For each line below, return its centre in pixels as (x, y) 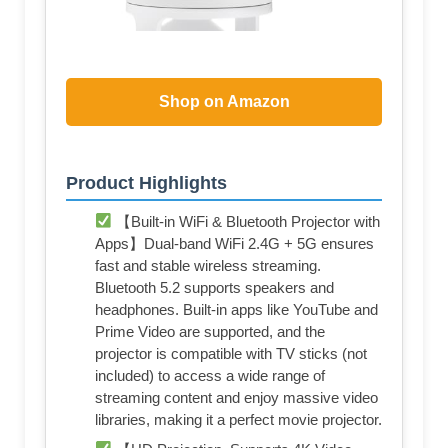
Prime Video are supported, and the (210, 331)
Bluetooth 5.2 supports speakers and (214, 287)
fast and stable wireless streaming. (208, 265)
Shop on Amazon (224, 101)
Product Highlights (146, 182)
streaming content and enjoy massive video (236, 397)
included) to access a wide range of (210, 375)
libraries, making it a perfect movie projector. (238, 419)
